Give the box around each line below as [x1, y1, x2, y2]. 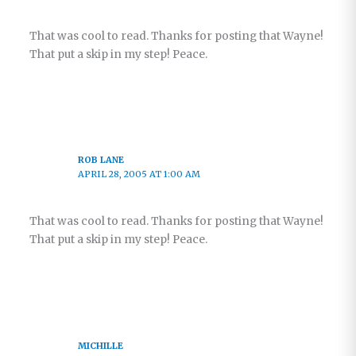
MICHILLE [78, 339, 124, 351]
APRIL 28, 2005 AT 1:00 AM [78, 168, 201, 180]
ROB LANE [78, 154, 125, 166]
